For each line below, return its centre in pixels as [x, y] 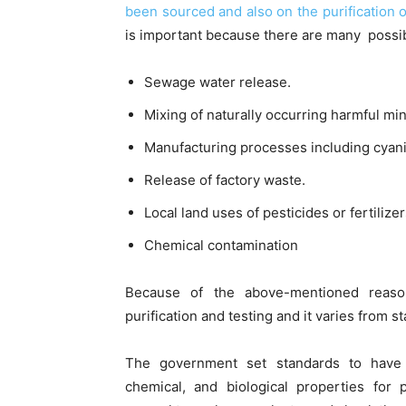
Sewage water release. [217, 82]
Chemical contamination [221, 246]
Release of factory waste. [225, 180]
